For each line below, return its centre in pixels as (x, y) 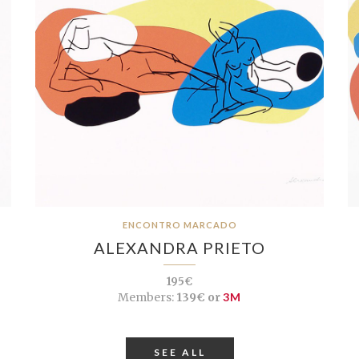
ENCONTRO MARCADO (179, 224)
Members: (146, 297)
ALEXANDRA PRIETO (179, 247)
